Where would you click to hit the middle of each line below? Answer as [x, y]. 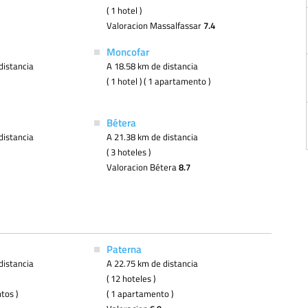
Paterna [124, 249]
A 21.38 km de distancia [152, 137]
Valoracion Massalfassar [155, 25]
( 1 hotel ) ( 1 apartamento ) [158, 81]
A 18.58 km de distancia [152, 66]
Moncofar [128, 52]
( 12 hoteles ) [131, 278]
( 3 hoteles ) [128, 152]
